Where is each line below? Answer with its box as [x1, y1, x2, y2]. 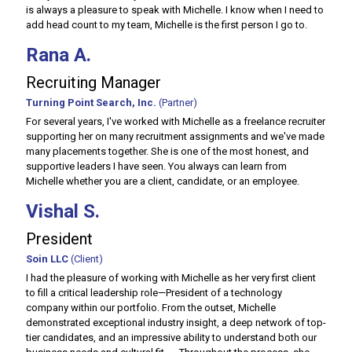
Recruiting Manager [26, 73, 161, 92]
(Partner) [156, 97, 197, 108]
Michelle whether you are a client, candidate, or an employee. [26, 175, 299, 187]
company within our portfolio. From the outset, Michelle [26, 302, 276, 313]
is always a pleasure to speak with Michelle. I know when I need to [26, 4, 324, 16]
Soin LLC [26, 253, 68, 265]
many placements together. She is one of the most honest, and [26, 145, 309, 157]
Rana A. [26, 44, 91, 66]
